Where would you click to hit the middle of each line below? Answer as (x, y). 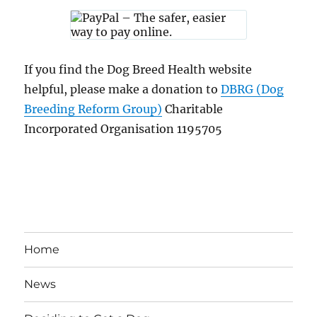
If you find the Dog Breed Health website (138, 69)
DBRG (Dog (253, 89)
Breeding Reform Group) (93, 109)
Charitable (193, 109)
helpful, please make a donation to (123, 89)
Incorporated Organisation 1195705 (123, 128)
